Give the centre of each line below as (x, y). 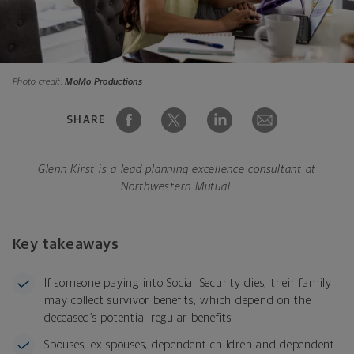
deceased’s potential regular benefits (138, 318)
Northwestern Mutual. (177, 186)
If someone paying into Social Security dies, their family (188, 283)
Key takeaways (66, 244)
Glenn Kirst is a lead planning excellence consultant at (177, 169)
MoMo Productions (104, 82)
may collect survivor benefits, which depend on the (178, 300)
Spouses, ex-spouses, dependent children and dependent (190, 345)
